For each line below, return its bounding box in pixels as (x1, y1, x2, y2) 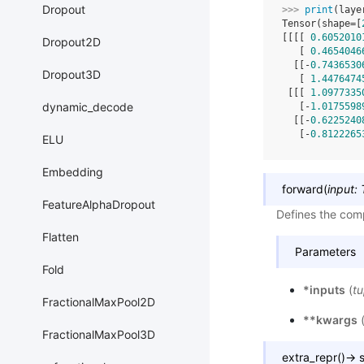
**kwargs (302, 313, 357, 327)
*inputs (302, 283, 345, 297)
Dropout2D (42, 35, 101, 50)
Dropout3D (42, 67, 101, 82)
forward (282, 182, 323, 197)
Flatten (42, 230, 79, 245)
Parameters (295, 245, 356, 259)
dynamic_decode (42, 100, 133, 115)
